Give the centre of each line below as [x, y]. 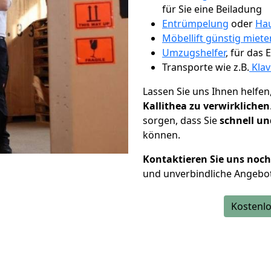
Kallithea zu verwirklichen [206, 106]
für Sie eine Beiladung [212, 9]
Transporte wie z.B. [206, 67]
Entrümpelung [195, 24]
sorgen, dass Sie [181, 120]
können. [162, 135]
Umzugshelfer [194, 53]
